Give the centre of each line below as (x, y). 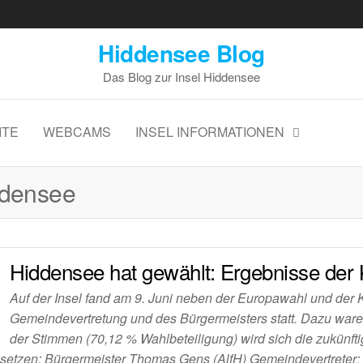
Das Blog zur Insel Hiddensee (181, 77)
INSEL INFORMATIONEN (209, 132)
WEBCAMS (77, 132)
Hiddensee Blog (181, 53)
